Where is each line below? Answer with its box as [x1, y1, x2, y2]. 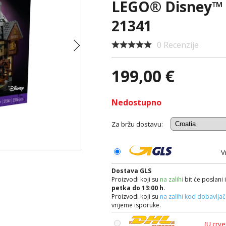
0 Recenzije [157, 39, 199, 50]
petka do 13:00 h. [111, 184, 166, 192]
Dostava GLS [111, 166, 152, 175]
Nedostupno [111, 97, 162, 108]
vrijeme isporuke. [111, 201, 161, 209]
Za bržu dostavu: [111, 120, 163, 129]
